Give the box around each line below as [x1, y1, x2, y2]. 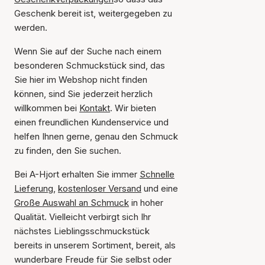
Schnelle [140, 169, 174, 180]
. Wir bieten [110, 102, 156, 114]
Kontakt [79, 102, 110, 114]
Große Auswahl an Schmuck [14, 197, 129, 208]
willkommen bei [14, 102, 79, 114]
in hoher [129, 197, 163, 208]
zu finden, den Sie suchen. [14, 145, 121, 156]
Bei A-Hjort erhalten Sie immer [14, 169, 140, 180]
